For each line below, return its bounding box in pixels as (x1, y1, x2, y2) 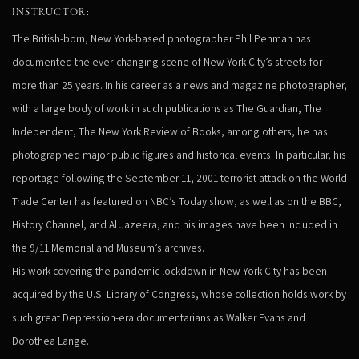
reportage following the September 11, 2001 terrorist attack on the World (12, 170, 347, 185)
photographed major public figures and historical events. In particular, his (12, 147, 346, 162)
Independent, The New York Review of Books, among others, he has (12, 123, 328, 139)
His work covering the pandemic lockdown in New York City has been (12, 263, 327, 278)
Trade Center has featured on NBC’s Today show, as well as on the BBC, (12, 193, 341, 208)
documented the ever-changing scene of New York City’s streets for (12, 54, 322, 69)
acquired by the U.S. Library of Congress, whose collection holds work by (12, 286, 346, 301)
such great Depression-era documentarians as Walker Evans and (12, 309, 305, 325)
